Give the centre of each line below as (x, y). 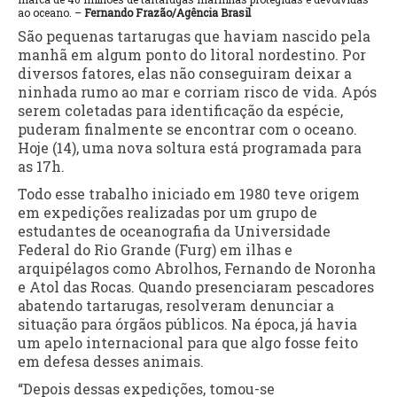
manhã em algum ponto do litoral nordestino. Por (192, 54)
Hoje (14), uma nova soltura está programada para (190, 147)
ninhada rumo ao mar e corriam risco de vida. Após (197, 91)
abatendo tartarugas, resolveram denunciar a (176, 305)
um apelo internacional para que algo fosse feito (188, 342)
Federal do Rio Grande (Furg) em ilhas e (155, 249)
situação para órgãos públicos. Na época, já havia (187, 323)
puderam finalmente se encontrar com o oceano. (187, 128)
